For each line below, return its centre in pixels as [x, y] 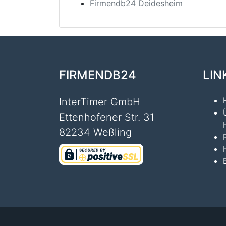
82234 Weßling [95, 132]
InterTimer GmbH [100, 102]
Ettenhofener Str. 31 [107, 117]
